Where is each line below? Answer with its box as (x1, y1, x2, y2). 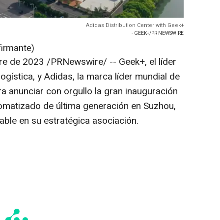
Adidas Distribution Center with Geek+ (86, 21, 184, 30)
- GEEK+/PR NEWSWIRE (132, 30, 184, 37)
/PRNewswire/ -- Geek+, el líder (44, 55, 176, 69)
